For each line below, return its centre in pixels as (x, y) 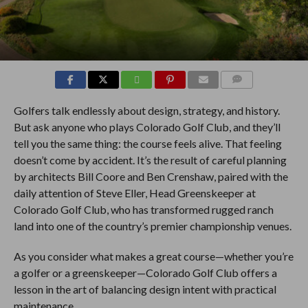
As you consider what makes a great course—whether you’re (153, 256)
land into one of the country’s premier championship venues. (152, 225)
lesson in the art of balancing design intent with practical (145, 289)
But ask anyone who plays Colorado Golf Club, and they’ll (147, 126)
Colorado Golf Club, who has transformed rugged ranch (143, 209)
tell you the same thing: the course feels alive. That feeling (147, 143)
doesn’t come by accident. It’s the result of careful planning (150, 159)
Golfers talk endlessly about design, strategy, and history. (146, 110)
